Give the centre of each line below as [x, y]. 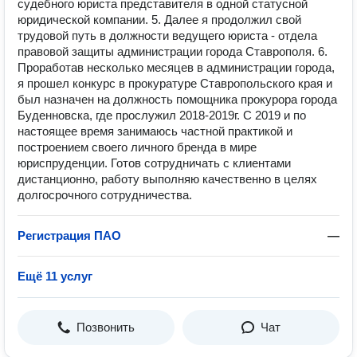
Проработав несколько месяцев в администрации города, [176, 67]
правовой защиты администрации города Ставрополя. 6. [173, 51]
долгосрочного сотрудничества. [105, 195]
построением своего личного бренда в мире [137, 147]
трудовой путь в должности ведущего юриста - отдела [167, 35]
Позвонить [106, 327]
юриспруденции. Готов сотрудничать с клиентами [154, 163]
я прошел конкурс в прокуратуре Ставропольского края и [175, 83]
